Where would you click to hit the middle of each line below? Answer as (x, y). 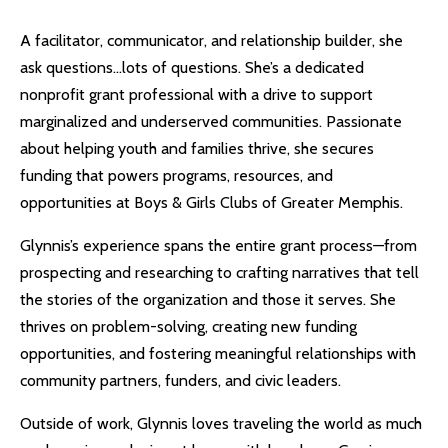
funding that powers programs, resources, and (176, 175)
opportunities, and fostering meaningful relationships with (218, 353)
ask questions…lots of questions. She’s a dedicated (192, 67)
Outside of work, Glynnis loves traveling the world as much (221, 423)
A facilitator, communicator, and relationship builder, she (211, 40)
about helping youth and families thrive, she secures (197, 148)
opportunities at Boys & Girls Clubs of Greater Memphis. (211, 202)
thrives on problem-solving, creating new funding (188, 326)
